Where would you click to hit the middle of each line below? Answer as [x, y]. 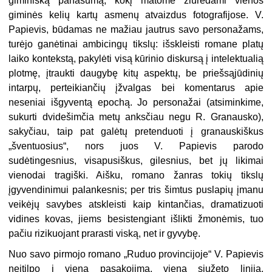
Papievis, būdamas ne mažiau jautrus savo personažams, [136, 29]
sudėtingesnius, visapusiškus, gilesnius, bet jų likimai [136, 160]
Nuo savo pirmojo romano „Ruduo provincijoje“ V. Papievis [136, 254]
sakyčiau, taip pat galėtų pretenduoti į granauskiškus [136, 131]
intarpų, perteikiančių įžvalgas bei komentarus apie [136, 87]
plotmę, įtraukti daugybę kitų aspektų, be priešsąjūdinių [136, 73]
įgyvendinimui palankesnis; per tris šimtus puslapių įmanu [136, 189]
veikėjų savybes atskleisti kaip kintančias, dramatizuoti [136, 204]
